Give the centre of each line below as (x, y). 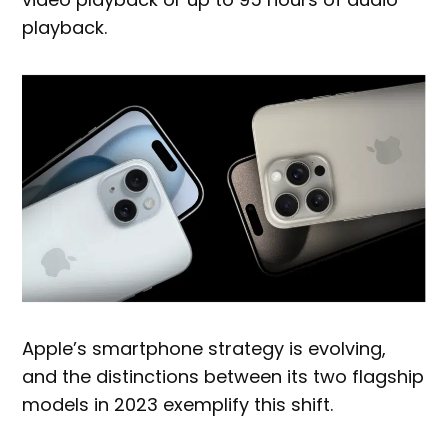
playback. (65, 27)
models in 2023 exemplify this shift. (178, 404)
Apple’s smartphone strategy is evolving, (204, 348)
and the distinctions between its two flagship (223, 376)
